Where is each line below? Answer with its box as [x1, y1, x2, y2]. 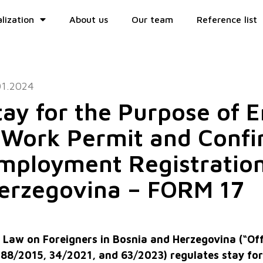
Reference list [196, 14, 257, 25]
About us [69, 14, 108, 25]
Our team [131, 14, 173, 25]
